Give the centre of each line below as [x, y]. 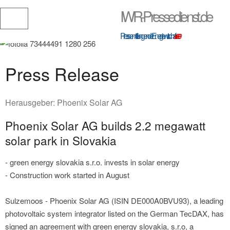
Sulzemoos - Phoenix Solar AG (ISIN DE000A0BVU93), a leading [114, 200]
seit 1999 [177, 36]
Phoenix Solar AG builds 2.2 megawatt [105, 125]
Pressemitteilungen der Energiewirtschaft [147, 36]
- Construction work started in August [67, 175]
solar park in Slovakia [61, 140]
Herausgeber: [31, 102]
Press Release [62, 73]
